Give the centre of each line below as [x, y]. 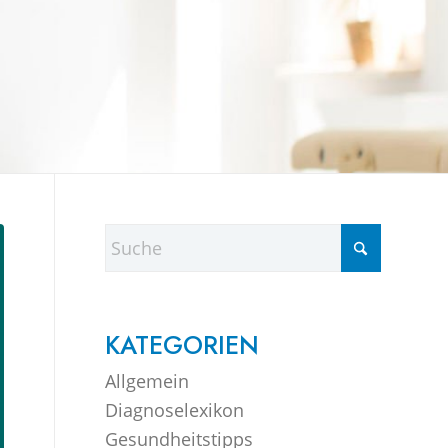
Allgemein [147, 381]
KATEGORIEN [182, 345]
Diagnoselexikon [175, 410]
